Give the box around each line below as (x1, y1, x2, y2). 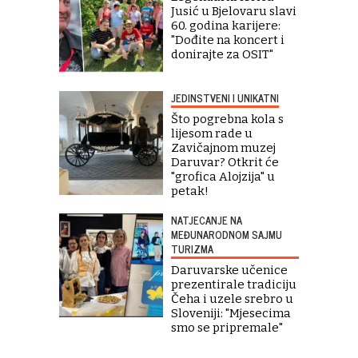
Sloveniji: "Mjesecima (171, 305, 291, 320)
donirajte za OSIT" (171, 46, 273, 62)
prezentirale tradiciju (171, 276, 296, 292)
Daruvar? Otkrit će (171, 154, 279, 169)
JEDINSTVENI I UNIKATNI (171, 89, 279, 106)
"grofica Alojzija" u (171, 169, 275, 184)
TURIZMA (171, 240, 213, 257)
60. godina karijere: (171, 18, 280, 33)
